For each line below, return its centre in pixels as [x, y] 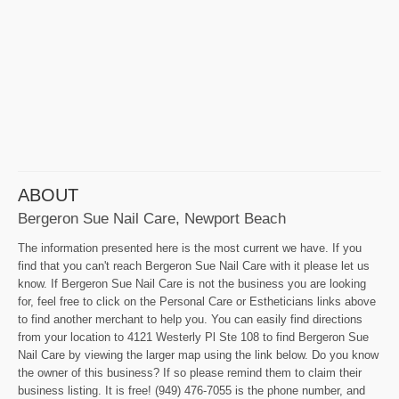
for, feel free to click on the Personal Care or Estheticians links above [197, 301]
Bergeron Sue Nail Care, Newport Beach [152, 218]
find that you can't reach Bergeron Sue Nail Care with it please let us [194, 265]
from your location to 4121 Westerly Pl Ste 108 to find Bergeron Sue [193, 337]
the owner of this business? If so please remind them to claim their [190, 372]
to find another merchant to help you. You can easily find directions [190, 319]
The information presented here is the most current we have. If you [190, 248]
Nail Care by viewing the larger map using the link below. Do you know [198, 354]
